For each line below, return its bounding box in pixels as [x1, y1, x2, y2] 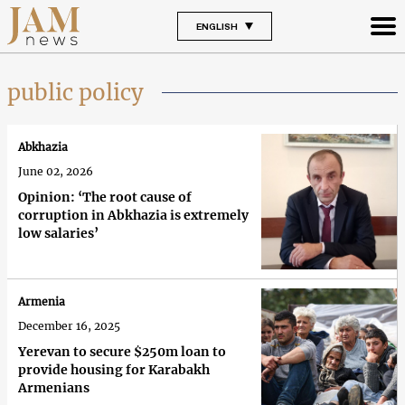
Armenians [18, 380, 89, 397]
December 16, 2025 [18, 319, 120, 334]
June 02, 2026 [18, 165, 93, 179]
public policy [7, 78, 144, 107]
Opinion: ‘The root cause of [18, 189, 192, 206]
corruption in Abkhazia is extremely [18, 207, 249, 224]
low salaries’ [18, 225, 99, 242]
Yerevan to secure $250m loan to [18, 344, 226, 361]
